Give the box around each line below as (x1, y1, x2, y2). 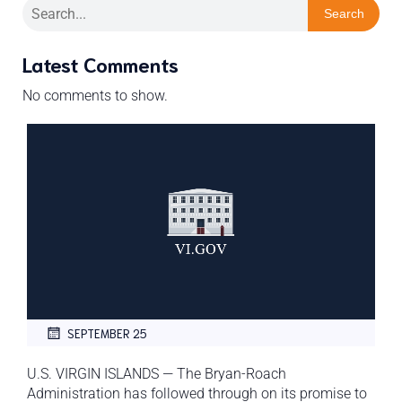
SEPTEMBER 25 (67, 325, 147, 341)
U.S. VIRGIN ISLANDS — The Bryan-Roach (27, 365, 286, 383)
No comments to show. (22, 87, 168, 104)
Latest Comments (22, 50, 179, 76)
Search (323, 6, 364, 21)
